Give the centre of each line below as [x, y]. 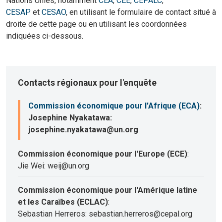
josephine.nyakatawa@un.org [83, 130]
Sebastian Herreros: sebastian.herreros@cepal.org [105, 214]
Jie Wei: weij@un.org [54, 166]
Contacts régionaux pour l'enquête [87, 83]
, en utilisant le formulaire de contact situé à [141, 12]
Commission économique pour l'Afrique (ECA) [114, 106]
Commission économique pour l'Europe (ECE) [103, 154]
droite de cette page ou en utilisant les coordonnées [96, 24]
